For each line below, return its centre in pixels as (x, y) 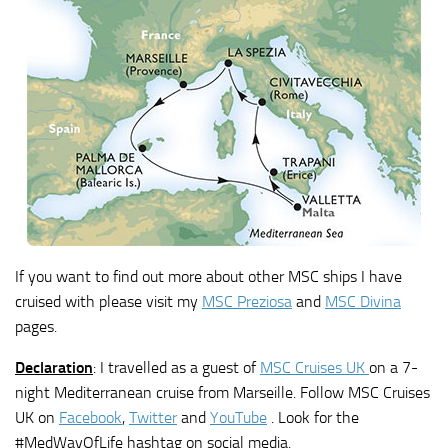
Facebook (90, 418)
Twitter (153, 418)
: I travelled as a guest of (176, 368)
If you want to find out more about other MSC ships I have (208, 277)
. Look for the (313, 418)
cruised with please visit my (108, 302)
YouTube (238, 418)
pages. (36, 327)
